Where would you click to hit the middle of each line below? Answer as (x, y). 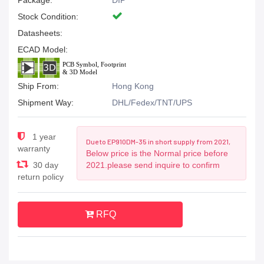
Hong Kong (133, 86)
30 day (44, 165)
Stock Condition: (48, 16)
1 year (43, 137)
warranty (34, 148)
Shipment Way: (46, 103)
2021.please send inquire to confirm (153, 165)
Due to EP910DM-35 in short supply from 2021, (158, 141)
